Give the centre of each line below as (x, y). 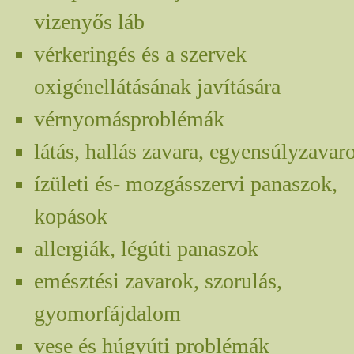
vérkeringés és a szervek (140, 54)
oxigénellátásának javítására (157, 87)
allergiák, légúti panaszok (146, 249)
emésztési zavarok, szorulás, (158, 281)
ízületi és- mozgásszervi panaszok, (186, 184)
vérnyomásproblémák (129, 119)
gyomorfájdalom (107, 313)
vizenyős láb (89, 22)
